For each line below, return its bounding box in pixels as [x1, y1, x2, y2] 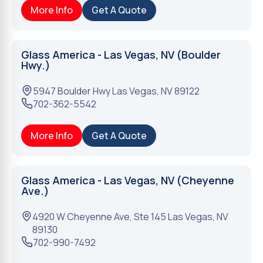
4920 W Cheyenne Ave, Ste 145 [32, 210, 166, 223]
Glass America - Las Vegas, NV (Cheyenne [21, 173, 234, 187]
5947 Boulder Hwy [33, 85, 110, 97]
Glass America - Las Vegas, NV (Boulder [21, 48, 221, 62]
